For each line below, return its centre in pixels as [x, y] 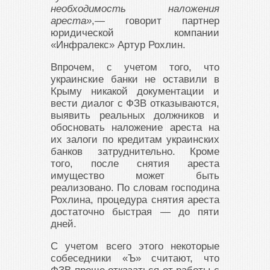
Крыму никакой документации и [135, 91]
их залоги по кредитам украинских [135, 140]
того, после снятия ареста [135, 164]
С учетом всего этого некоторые [135, 246]
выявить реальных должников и [135, 115]
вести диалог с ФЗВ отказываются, [135, 103]
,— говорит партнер [155, 21]
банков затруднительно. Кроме [135, 152]
